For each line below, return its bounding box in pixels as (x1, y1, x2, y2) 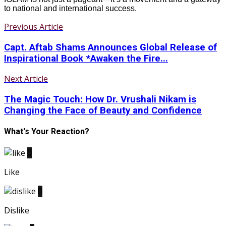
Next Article (4, 73, 48, 85)
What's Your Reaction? (4, 127, 89, 137)
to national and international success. (4, 4, 137, 13)
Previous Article (4, 21, 63, 32)
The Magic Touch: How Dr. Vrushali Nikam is (4, 94, 196, 105)
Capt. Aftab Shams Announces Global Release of (4, 41, 217, 53)
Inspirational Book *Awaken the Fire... (4, 52, 168, 64)
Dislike (4, 204, 29, 216)
